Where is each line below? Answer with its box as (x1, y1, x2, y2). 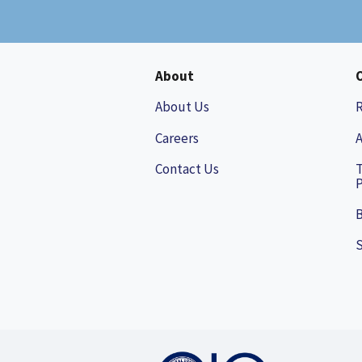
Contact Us (155, 159, 219, 178)
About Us (155, 98, 209, 116)
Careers (155, 128, 199, 147)
